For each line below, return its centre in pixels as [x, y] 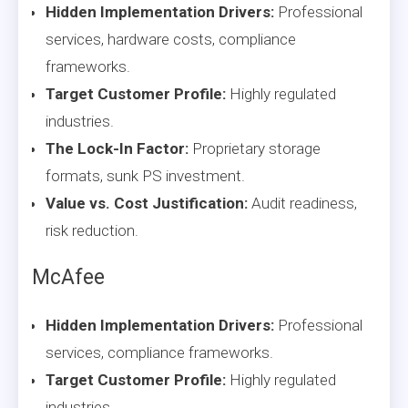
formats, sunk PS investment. [145, 175]
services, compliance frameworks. [159, 352]
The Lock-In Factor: [117, 148]
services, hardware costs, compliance [171, 39]
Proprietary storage [255, 148]
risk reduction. [92, 230]
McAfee [68, 277]
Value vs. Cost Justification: [147, 203]
